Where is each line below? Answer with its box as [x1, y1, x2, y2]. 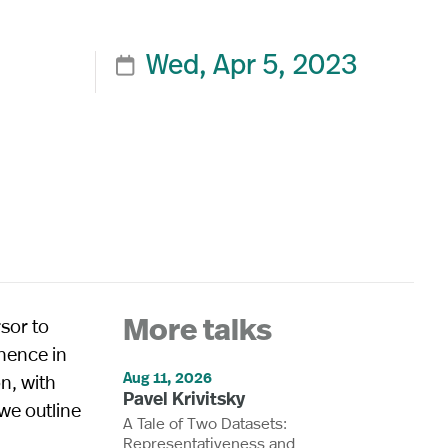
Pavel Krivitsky [123, 385, 246, 411]
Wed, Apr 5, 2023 [146, 52, 358, 81]
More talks [123, 316, 273, 348]
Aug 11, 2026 [123, 366, 213, 388]
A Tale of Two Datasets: [123, 411, 288, 433]
